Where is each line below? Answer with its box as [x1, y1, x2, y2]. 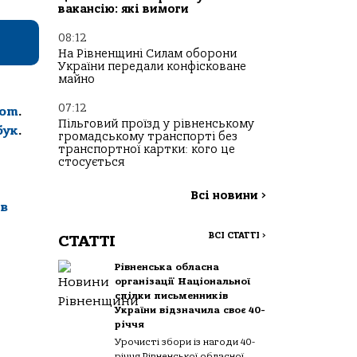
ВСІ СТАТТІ [208, 230, 262, 241]
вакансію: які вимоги [58, 2, 189, 17]
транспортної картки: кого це [58, 143, 235, 157]
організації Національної [115, 276, 251, 288]
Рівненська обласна [115, 261, 220, 273]
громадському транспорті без [58, 130, 237, 144]
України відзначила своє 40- [115, 304, 266, 316]
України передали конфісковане [58, 60, 246, 74]
